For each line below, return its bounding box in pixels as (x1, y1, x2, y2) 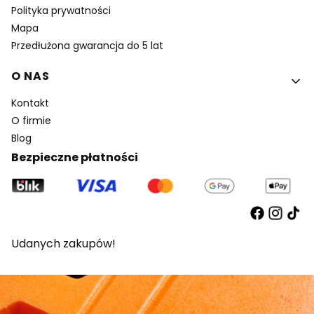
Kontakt (11, 95, 49, 110)
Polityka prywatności (11, 3, 111, 18)
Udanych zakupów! (11, 235, 116, 252)
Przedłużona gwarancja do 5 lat (11, 38, 163, 53)
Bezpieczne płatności (11, 149, 138, 165)
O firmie (11, 113, 51, 128)
